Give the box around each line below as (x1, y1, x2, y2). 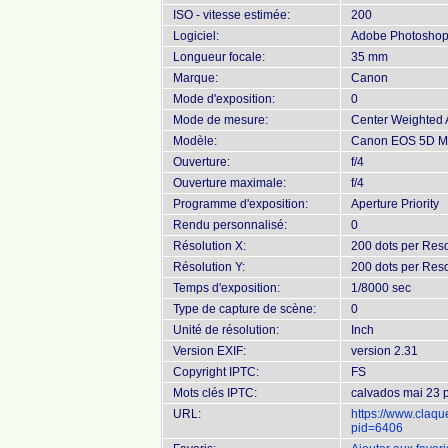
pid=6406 (351, 421, 403, 435)
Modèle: (173, 134, 217, 148)
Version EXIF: (173, 344, 246, 358)
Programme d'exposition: (173, 197, 308, 211)
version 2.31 (351, 344, 418, 358)
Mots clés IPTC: (173, 386, 257, 400)
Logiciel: (173, 29, 219, 43)
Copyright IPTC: (173, 365, 259, 379)
